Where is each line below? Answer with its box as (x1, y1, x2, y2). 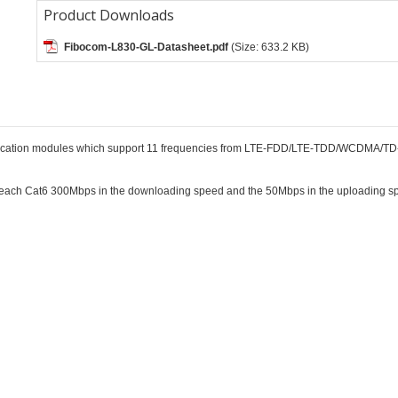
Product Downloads (43, 4, 174, 25)
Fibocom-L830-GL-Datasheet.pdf (63, 40, 228, 53)
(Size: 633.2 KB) (230, 40, 309, 53)
